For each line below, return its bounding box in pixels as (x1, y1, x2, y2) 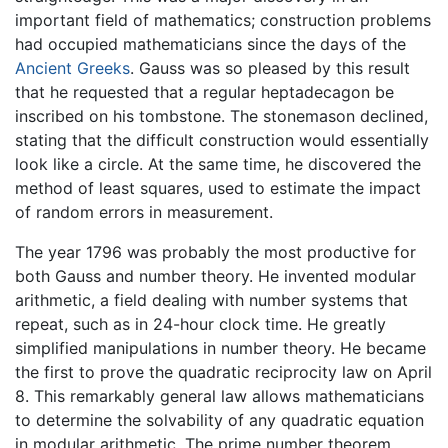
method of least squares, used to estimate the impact (15, 178, 421, 199)
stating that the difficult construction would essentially (15, 130, 429, 151)
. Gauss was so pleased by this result (130, 58, 410, 79)
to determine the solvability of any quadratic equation (15, 410, 424, 431)
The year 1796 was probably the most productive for (15, 242, 416, 263)
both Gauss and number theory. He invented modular (15, 266, 416, 287)
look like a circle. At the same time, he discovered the (15, 154, 421, 175)
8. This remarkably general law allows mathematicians (15, 386, 424, 407)
